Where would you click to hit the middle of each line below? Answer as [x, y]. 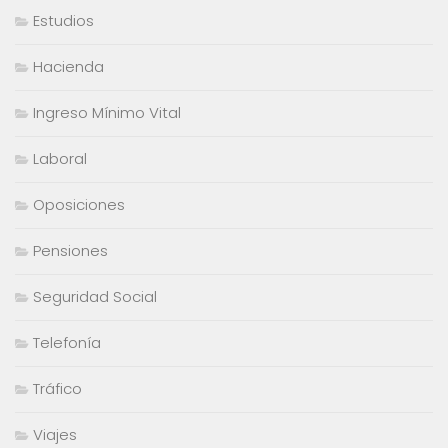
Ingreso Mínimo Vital [107, 113]
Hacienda [68, 67]
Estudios [63, 21]
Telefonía [67, 343]
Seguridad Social [95, 297]
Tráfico [57, 389]
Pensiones [70, 251]
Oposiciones [79, 205]
